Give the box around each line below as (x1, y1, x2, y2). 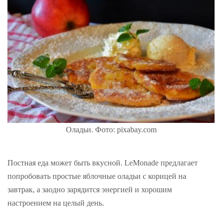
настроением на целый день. (7, 199, 104, 208)
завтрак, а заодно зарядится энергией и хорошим (7, 185, 172, 194)
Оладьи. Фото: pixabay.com (65, 125, 157, 134)
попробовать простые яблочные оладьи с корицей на (7, 172, 186, 181)
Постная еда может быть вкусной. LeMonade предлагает (7, 159, 198, 167)
